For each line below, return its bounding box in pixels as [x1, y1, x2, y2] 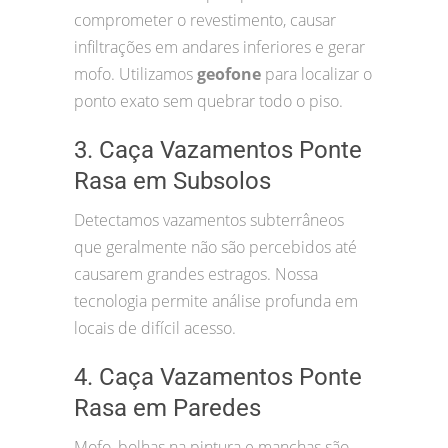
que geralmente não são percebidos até [74, 236, 357, 259]
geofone [197, 63, 261, 86]
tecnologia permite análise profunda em [74, 290, 358, 313]
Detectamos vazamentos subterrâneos [74, 209, 344, 232]
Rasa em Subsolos [74, 167, 271, 196]
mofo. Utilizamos [74, 63, 197, 86]
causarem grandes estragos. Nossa [74, 263, 318, 286]
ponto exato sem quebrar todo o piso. [74, 90, 343, 113]
